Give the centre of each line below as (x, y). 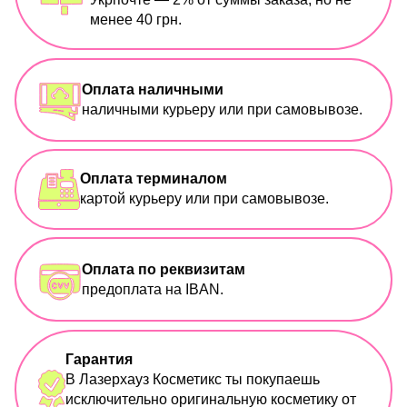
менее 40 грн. (136, 20)
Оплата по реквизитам (164, 269)
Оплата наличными (153, 89)
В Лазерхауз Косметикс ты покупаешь (193, 379)
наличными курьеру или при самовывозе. (222, 109)
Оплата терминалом (154, 179)
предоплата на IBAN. (153, 289)
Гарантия (99, 359)
